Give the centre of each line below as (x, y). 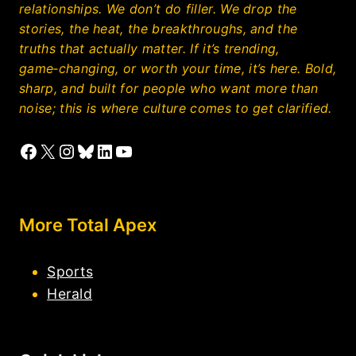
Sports (70, 271)
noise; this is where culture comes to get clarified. (176, 108)
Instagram (103, 150)
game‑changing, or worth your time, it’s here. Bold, (178, 68)
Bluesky (112, 150)
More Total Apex (88, 224)
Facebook (64, 150)
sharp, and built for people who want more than (169, 88)
